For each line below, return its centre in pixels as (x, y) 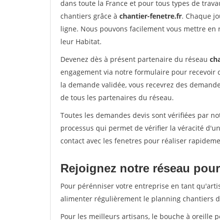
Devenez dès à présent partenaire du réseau (135, 59)
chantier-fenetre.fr (151, 16)
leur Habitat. (81, 41)
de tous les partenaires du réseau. (117, 97)
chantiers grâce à (90, 16)
